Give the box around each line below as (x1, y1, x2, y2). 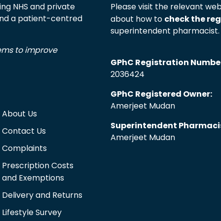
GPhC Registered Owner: (110, 88, 212, 100)
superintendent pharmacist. (110, 25, 220, 37)
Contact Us (1, 125, 46, 137)
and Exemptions (1, 172, 64, 184)
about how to (110, 13, 164, 25)
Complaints (1, 142, 47, 154)
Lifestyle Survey (1, 206, 62, 218)
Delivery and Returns (1, 189, 82, 201)
